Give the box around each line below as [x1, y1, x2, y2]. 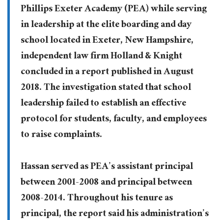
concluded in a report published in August [20, 63, 193, 82]
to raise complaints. [20, 126, 102, 145]
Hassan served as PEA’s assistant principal [20, 158, 193, 177]
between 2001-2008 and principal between [20, 173, 192, 192]
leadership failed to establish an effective [20, 94, 186, 113]
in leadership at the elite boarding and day [20, 16, 192, 35]
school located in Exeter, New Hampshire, [20, 31, 193, 51]
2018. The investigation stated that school [20, 79, 191, 98]
